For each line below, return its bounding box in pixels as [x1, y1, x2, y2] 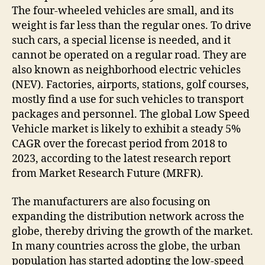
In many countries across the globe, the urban [12, 239, 241, 253]
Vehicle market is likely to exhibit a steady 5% [12, 122, 241, 137]
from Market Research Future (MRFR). [12, 167, 203, 181]
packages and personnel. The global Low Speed [12, 108, 250, 122]
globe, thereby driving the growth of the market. [12, 224, 253, 238]
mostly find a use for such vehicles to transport [12, 93, 244, 107]
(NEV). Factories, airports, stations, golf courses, [12, 78, 249, 92]
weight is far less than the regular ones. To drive [12, 19, 251, 33]
